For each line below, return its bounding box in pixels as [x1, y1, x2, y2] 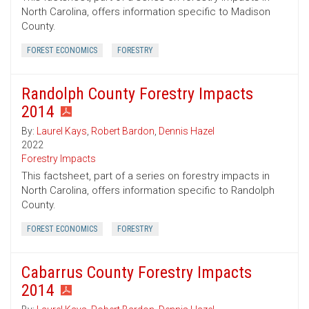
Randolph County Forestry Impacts [21, 84, 253, 104]
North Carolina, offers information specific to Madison [21, 6, 270, 19]
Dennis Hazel [159, 126, 215, 137]
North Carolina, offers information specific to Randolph [21, 184, 275, 197]
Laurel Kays [37, 126, 87, 137]
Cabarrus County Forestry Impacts [21, 263, 252, 283]
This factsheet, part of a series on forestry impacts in [21, 170, 270, 183]
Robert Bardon [91, 126, 154, 137]
